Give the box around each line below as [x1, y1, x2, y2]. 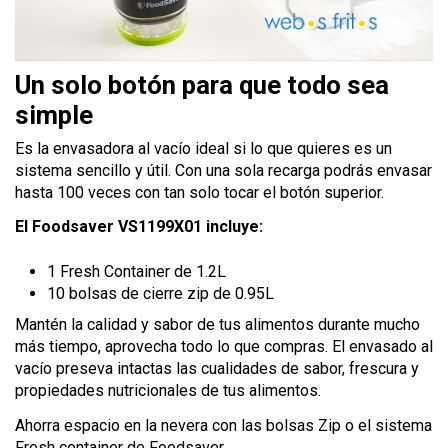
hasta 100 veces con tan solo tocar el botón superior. [15, 182, 384, 202]
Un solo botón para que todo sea [15, 69, 389, 100]
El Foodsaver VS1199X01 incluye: [15, 217, 263, 237]
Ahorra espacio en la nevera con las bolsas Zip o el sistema [15, 416, 432, 436]
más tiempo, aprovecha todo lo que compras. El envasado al [15, 337, 433, 357]
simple [15, 99, 93, 130]
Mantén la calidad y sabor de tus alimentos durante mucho [15, 315, 420, 335]
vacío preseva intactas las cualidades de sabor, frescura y [15, 359, 419, 379]
